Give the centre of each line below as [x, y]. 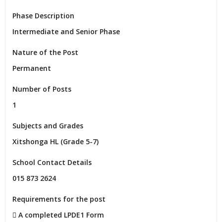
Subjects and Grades [48, 126]
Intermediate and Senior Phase [66, 31]
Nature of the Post [45, 52]
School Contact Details [52, 162]
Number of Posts [42, 89]
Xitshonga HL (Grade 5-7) [55, 141]
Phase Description [43, 16]
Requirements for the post [59, 199]
